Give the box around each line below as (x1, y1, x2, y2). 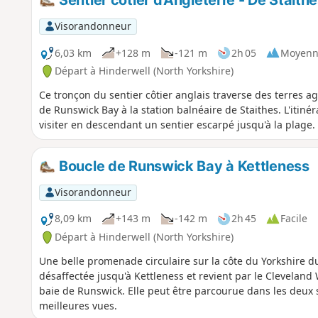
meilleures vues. (38, 299, 117, 313)
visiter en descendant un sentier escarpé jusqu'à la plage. (38, 118, 315, 132)
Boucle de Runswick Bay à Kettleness (55, 158, 309, 175)
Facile (280, 212, 307, 226)
